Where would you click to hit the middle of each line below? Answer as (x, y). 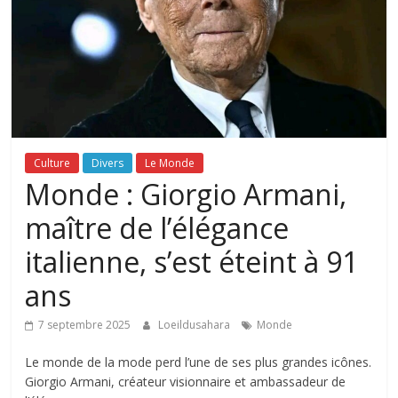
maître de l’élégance (157, 228)
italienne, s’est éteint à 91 (192, 262)
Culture (52, 163)
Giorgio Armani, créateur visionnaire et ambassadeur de (186, 382)
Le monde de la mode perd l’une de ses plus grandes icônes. (199, 362)
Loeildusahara (196, 325)
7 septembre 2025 (85, 325)
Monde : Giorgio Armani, (186, 195)
